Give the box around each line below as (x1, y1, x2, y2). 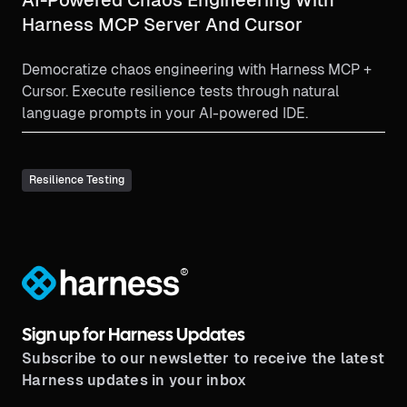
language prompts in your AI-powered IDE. (22, 104, 308, 122)
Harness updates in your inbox (22, 372, 247, 389)
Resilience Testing (29, 173, 124, 186)
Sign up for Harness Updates (22, 327, 245, 344)
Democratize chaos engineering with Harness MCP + (22, 60, 372, 78)
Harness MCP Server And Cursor (22, 14, 303, 35)
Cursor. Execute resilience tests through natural (22, 82, 340, 100)
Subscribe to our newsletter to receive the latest (22, 350, 384, 367)
